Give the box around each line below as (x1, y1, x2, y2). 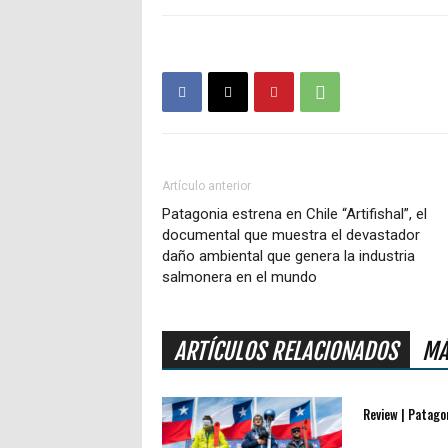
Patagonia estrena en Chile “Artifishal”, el (162, 205, 427, 224)
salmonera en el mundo (162, 268, 317, 287)
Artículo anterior (162, 179, 251, 194)
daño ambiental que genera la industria (162, 247, 415, 266)
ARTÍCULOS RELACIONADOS (174, 337, 398, 367)
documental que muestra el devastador (162, 226, 420, 245)
